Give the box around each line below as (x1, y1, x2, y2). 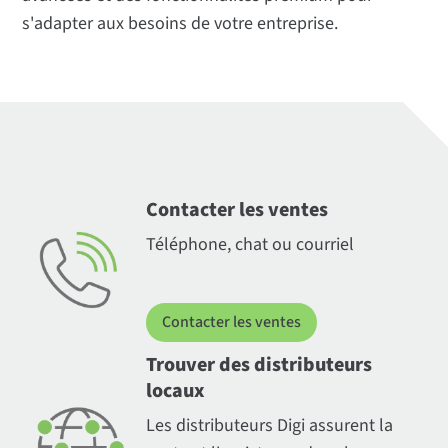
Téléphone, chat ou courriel (145, 232, 354, 258)
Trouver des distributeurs (145, 351, 372, 380)
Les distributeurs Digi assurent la (145, 413, 393, 439)
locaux (145, 377, 205, 406)
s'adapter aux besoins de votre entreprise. (22, 11, 339, 37)
